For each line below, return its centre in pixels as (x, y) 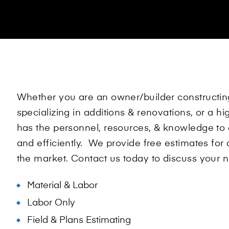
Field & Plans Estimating (79, 220)
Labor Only (51, 203)
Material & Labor (62, 186)
